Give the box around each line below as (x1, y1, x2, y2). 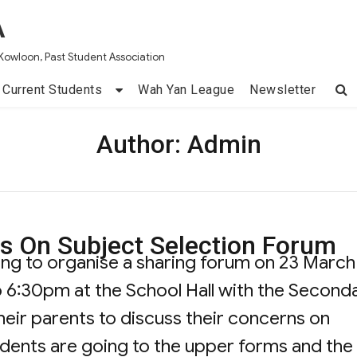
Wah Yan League (138, 82, 235, 98)
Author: (96, 128, 187, 159)
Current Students (2, 82, 103, 98)
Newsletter (249, 82, 316, 98)
